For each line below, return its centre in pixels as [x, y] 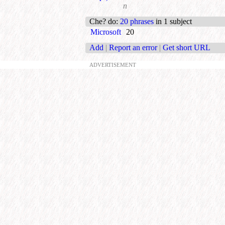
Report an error [133, 48]
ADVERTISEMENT [113, 65]
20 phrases [137, 21]
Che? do [103, 21]
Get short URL [187, 48]
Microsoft [106, 32]
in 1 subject [173, 21]
